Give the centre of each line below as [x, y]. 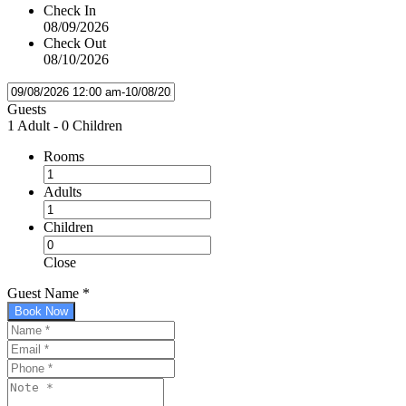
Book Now [41, 311]
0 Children [92, 125]
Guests [27, 109]
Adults [63, 191]
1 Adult [29, 125]
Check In [70, 10]
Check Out [75, 43]
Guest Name [43, 293]
